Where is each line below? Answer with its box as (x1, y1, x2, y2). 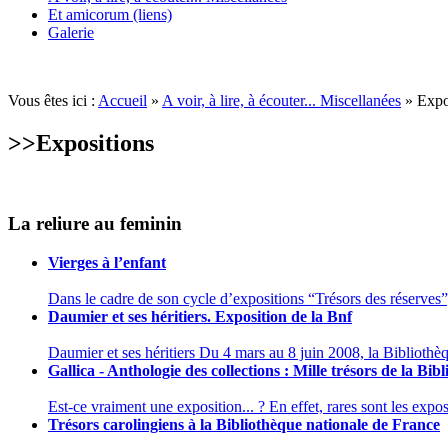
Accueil (98, 91, 147, 109)
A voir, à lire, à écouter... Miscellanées (162, 91, 401, 109)
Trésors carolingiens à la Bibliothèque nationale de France (48, 416, 440, 434)
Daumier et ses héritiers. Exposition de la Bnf (48, 308, 352, 326)
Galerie (48, 23, 94, 41)
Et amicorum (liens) (48, 5, 172, 23)
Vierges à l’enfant (48, 254, 166, 272)
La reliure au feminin (8, 213, 182, 235)
